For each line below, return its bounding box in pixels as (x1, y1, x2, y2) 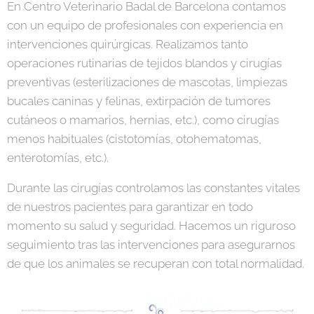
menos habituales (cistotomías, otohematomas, (7, 132, 261, 146)
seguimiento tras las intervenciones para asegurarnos (7, 238, 295, 252)
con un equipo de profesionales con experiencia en (7, 18, 283, 33)
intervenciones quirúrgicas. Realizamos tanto (7, 37, 248, 52)
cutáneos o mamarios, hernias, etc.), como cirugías (7, 113, 279, 128)
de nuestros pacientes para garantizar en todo (7, 200, 253, 214)
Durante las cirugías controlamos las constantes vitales (7, 181, 300, 196)
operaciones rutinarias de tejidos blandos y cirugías (7, 56, 282, 71)
